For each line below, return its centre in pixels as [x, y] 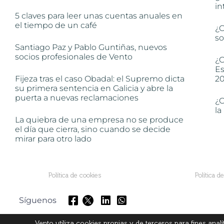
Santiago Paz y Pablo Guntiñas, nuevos [91, 47]
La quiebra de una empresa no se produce [99, 119]
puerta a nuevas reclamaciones [77, 97]
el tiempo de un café [56, 25]
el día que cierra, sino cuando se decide [93, 129]
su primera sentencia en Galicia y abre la [94, 88]
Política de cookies [75, 175]
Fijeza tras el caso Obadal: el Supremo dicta [100, 78]
